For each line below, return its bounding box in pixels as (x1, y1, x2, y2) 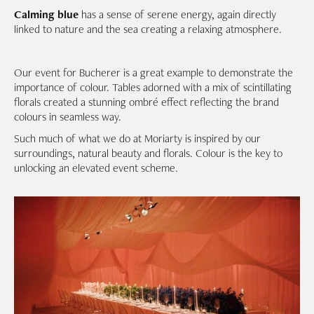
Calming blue (14, 7, 81, 22)
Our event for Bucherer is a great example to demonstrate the (14, 65, 293, 80)
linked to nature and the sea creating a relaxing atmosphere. (14, 22, 282, 36)
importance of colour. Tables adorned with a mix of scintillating (14, 80, 292, 95)
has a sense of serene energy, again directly (81, 7, 276, 22)
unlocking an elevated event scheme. (14, 161, 178, 175)
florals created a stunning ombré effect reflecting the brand (14, 95, 279, 109)
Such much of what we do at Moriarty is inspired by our (14, 131, 261, 146)
